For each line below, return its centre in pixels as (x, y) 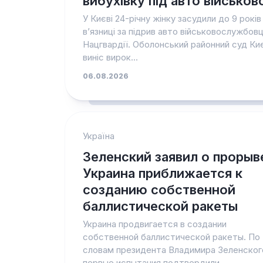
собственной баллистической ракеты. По (171, 237)
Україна (98, 136)
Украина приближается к (162, 173)
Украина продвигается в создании (154, 224)
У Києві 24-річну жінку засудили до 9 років (172, 18)
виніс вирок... (110, 57)
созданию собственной (159, 190)
